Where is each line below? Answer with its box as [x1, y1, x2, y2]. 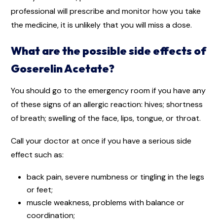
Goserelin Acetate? [11, 61, 114, 75]
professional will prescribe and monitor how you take [11, 5, 201, 16]
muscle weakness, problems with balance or [27, 197, 184, 208]
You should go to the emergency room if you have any [11, 85, 206, 96]
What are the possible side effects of [11, 43, 206, 58]
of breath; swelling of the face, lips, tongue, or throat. [11, 112, 203, 123]
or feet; [27, 184, 53, 195]
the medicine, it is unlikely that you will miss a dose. [11, 19, 192, 30]
